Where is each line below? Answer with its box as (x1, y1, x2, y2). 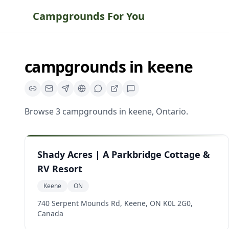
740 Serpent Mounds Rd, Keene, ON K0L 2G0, (37, 198, 193, 208)
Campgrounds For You (33, 9, 145, 23)
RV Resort (37, 163, 82, 175)
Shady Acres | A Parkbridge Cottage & (37, 148, 210, 161)
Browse (25, 106, 56, 117)
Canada (37, 209, 63, 218)
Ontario (156, 106, 186, 117)
